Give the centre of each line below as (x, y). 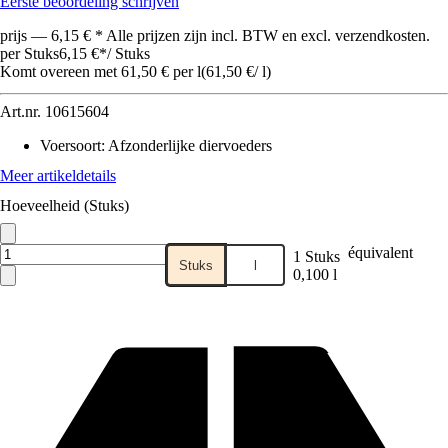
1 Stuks (316, 256)
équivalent (380, 252)
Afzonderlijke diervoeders (190, 145)
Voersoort (70, 145)
